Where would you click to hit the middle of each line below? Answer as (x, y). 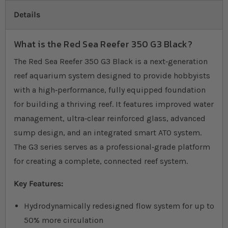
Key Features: (38, 184)
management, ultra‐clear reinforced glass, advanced (110, 119)
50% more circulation (64, 220)
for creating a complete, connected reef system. (101, 161)
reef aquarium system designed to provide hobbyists (112, 76)
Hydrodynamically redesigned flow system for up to (119, 206)
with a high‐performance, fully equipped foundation (110, 90)
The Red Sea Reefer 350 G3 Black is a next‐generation (111, 62)
